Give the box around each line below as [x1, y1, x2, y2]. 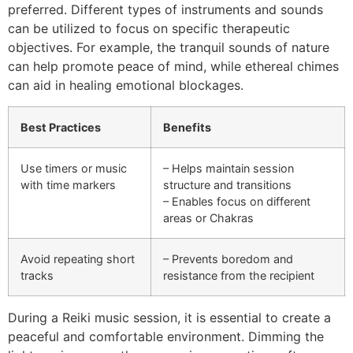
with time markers [20, 177, 116, 191]
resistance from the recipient [163, 268, 314, 282]
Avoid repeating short [20, 251, 135, 266]
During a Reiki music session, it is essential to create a [8, 309, 331, 325]
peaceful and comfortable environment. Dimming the [8, 328, 324, 344]
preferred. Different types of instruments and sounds [8, 2, 323, 18]
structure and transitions [163, 177, 292, 191]
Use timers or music [20, 161, 127, 175]
